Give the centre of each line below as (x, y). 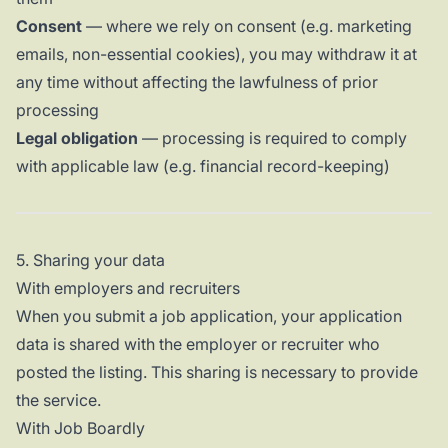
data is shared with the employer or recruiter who (198, 344)
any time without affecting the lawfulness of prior (197, 82)
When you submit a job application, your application (209, 316)
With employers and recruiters (128, 288)
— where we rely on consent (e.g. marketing (247, 26)
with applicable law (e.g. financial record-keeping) (203, 166)
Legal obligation (77, 138)
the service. (58, 400)
